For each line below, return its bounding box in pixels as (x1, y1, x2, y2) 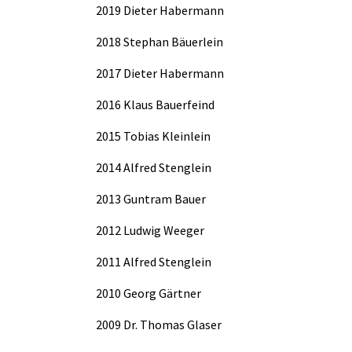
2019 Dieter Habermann (96, 2, 224, 18)
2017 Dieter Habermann (96, 64, 224, 81)
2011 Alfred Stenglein (96, 253, 211, 269)
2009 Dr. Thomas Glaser (96, 316, 222, 332)
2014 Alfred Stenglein (96, 159, 211, 175)
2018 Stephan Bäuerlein (96, 33, 223, 49)
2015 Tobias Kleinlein (96, 127, 211, 144)
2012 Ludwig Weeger (96, 222, 204, 238)
